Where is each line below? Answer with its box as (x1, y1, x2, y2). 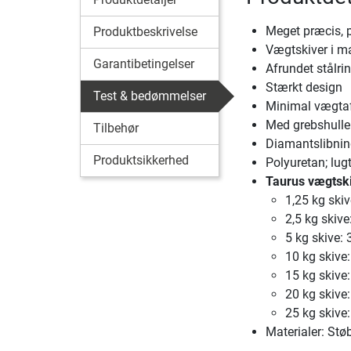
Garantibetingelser (93, 56, 194, 71)
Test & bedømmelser (93, 89, 206, 103)
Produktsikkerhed (93, 153, 189, 168)
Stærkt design (265, 80, 342, 95)
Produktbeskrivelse (93, 24, 197, 39)
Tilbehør (93, 121, 139, 136)
